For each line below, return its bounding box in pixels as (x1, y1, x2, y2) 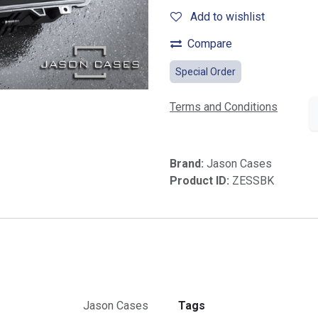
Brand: (170, 157, 207, 171)
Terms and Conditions (170, 100, 278, 114)
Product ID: (170, 174, 232, 188)
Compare (187, 37, 232, 50)
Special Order (175, 66, 236, 77)
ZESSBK (232, 174, 274, 188)
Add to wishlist (190, 10, 265, 23)
